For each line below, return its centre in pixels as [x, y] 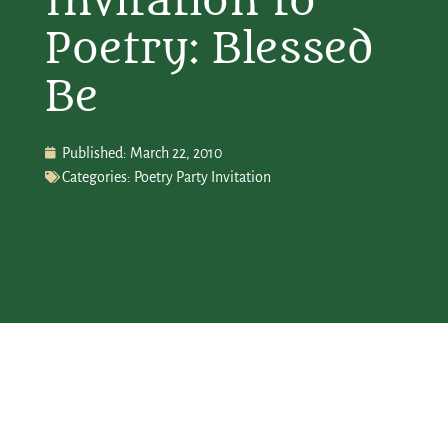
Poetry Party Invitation [202, 176]
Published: [94, 152]
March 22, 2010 [175, 152]
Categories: [96, 176]
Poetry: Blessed [209, 48]
